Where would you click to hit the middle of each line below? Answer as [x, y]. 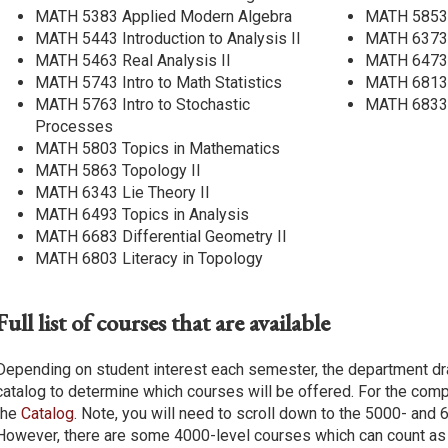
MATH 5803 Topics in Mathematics [157, 148]
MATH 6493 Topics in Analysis [142, 214]
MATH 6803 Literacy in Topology [149, 258]
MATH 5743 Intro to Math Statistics [158, 82]
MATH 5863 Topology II [118, 170]
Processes [74, 126]
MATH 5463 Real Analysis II [133, 60]
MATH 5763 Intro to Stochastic [142, 104]
